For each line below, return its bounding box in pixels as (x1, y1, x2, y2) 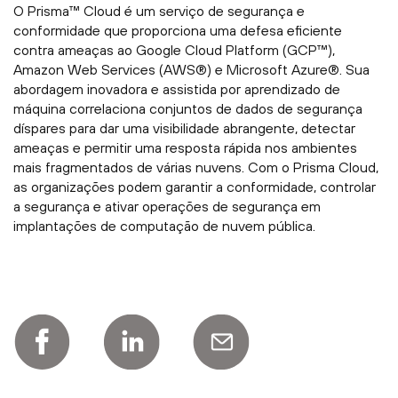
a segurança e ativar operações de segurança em (13, 198, 321, 215)
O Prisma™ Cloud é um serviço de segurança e (13, 3, 305, 20)
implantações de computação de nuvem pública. (13, 218, 315, 235)
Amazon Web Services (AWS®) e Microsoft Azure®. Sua (13, 61, 370, 78)
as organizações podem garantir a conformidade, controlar (13, 179, 376, 195)
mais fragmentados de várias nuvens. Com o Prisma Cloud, (13, 159, 378, 176)
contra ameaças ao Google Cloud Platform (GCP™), (13, 42, 335, 59)
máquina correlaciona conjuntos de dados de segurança (13, 100, 362, 117)
